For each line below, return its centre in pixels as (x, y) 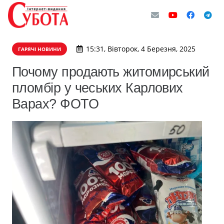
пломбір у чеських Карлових (97, 88)
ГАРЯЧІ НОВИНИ (39, 49)
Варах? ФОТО (55, 104)
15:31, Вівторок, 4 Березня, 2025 (140, 49)
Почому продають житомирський (111, 72)
